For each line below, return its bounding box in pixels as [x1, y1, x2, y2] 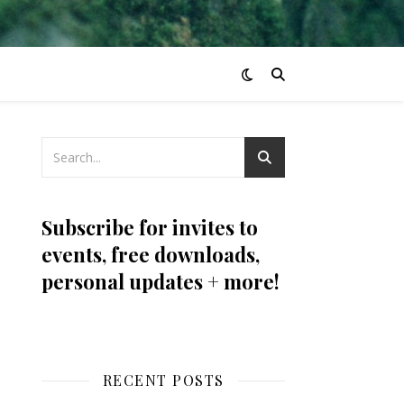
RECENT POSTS [102, 371, 225, 390]
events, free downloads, [41, 241, 260, 268]
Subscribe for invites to [41, 214, 258, 241]
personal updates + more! [41, 268, 280, 295]
